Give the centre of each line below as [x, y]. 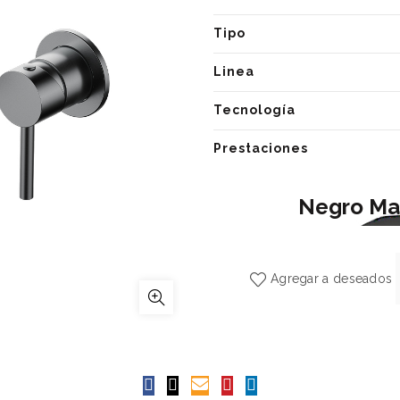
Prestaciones [261, 148]
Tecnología [254, 110]
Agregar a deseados [331, 279]
